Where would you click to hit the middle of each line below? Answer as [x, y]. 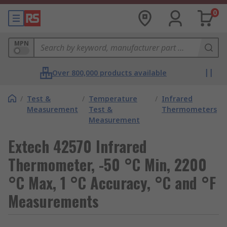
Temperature [113, 99]
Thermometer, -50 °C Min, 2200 [107, 164]
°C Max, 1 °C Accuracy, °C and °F [112, 183]
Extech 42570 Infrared [78, 146]
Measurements [53, 201]
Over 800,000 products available [109, 73]
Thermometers [189, 109]
